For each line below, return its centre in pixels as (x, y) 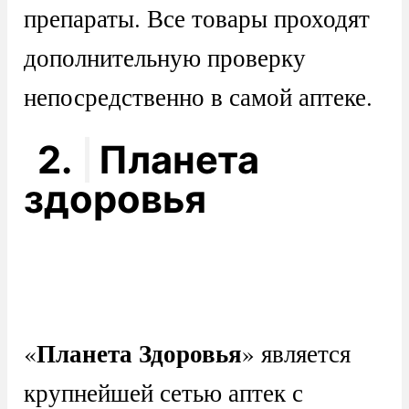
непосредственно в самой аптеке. (198, 97)
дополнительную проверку (164, 58)
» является (296, 352)
